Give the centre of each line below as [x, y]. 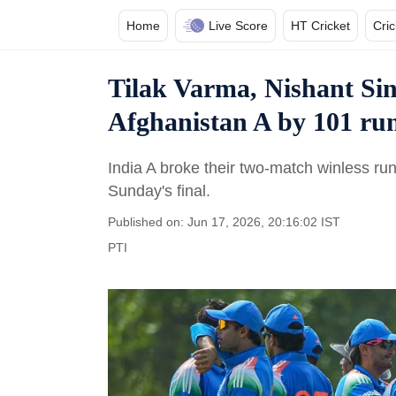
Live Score [238, 26]
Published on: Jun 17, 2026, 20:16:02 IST [224, 222]
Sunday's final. [159, 191]
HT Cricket [320, 26]
